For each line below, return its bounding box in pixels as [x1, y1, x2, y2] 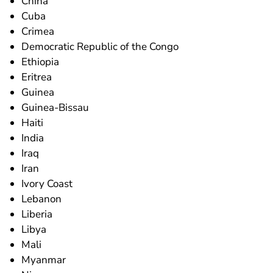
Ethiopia [21, 54, 60, 69]
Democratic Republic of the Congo [21, 39, 179, 54]
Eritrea [21, 69, 52, 84]
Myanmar [21, 252, 66, 267]
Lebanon [21, 191, 62, 206]
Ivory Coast [21, 176, 73, 191]
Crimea [21, 24, 55, 38]
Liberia [21, 207, 53, 221]
